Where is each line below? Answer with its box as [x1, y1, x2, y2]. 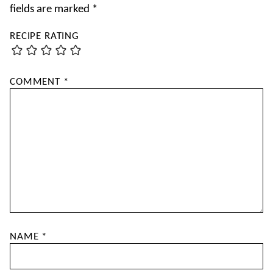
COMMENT [10, 76, 63, 87]
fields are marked [10, 3, 92, 15]
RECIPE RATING [10, 30, 80, 41]
